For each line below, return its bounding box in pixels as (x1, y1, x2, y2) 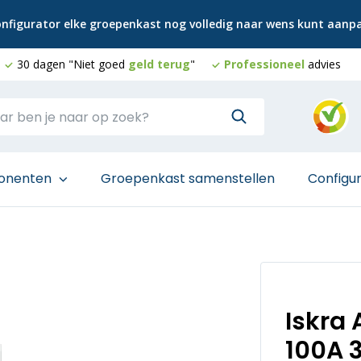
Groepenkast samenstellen (101, 168, 275, 188)
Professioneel (224, 56, 305, 72)
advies (305, 56, 341, 72)
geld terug (128, 56, 190, 72)
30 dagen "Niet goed (17, 56, 128, 72)
